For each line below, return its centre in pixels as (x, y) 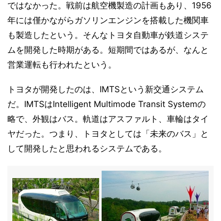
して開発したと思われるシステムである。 (87, 148)
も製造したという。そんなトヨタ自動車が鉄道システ (108, 35)
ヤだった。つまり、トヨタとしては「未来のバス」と (108, 134)
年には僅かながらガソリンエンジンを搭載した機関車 (108, 20)
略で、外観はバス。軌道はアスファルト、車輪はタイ (108, 119)
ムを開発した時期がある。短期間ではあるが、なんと (108, 50)
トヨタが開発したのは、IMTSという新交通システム (106, 89)
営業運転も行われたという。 (62, 65)
